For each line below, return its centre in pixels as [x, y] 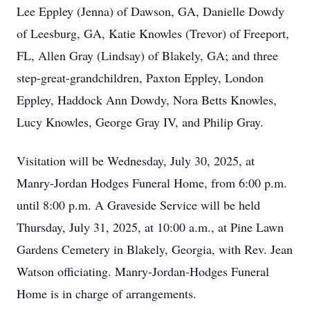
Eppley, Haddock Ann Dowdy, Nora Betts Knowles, [147, 100]
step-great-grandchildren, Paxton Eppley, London [140, 77]
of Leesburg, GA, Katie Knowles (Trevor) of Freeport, [153, 33]
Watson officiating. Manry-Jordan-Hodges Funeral [143, 271]
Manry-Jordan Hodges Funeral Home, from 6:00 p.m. [152, 183]
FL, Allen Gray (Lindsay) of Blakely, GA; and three [147, 55]
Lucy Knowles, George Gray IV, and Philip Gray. [140, 122]
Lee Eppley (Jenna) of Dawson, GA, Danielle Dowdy [151, 11]
